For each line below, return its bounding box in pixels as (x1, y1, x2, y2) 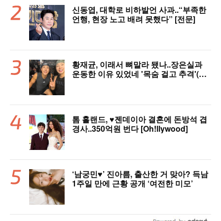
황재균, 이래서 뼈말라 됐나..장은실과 (72, 59, 202, 71)
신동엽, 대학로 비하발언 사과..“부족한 (72, 4, 206, 16)
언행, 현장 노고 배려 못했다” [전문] (72, 13, 195, 25)
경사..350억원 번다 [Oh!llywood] (72, 123, 188, 135)
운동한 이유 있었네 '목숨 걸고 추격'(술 (72, 68, 207, 80)
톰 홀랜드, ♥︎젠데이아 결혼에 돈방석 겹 (72, 113, 207, 125)
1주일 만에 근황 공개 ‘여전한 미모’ (72, 178, 193, 189)
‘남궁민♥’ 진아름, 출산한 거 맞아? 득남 (72, 168, 208, 180)
